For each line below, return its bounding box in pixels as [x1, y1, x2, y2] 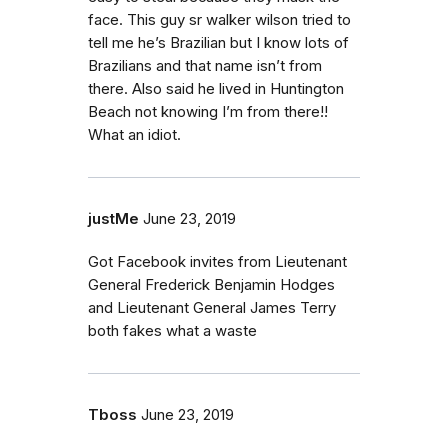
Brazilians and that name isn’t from [88, 57, 322, 75]
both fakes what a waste [88, 322, 257, 340]
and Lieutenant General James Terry [88, 299, 336, 317]
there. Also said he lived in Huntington [88, 80, 344, 98]
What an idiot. [88, 126, 181, 144]
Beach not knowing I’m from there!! [88, 103, 328, 121]
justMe [88, 210, 139, 228]
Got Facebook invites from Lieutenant [88, 253, 347, 271]
